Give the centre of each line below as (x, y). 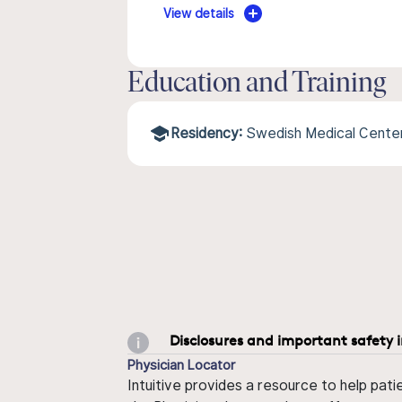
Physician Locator (181, 364)
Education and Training (257, 84)
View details (199, 13)
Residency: (206, 133)
